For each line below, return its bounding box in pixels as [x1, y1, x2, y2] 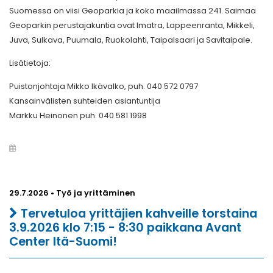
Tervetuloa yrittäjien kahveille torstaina [18, 205, 257, 222]
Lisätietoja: [9, 57, 51, 69]
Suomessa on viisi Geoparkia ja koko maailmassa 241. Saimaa [9, 4, 256, 16]
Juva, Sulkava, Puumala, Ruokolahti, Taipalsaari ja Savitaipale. [9, 34, 252, 46]
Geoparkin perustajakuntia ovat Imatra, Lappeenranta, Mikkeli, [9, 19, 255, 31]
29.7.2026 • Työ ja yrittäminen [9, 186, 135, 199]
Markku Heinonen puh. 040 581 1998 [9, 109, 147, 121]
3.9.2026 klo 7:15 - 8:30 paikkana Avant [9, 219, 241, 236]
